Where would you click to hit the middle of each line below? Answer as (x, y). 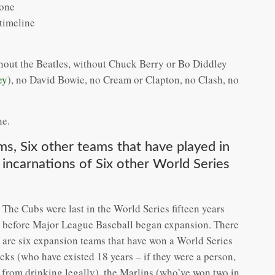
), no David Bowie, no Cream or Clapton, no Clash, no (123, 79)
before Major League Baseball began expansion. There (121, 224)
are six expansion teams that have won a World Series (118, 240)
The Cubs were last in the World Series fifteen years (114, 208)
